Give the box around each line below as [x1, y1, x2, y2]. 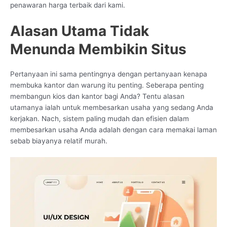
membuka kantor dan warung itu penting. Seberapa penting [10, 81, 204, 89]
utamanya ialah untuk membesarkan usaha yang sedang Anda [10, 103, 213, 111]
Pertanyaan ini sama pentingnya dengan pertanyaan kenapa [10, 69, 207, 78]
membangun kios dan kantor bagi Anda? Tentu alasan [10, 92, 184, 100]
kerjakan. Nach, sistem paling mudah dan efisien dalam [10, 114, 189, 123]
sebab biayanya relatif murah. [10, 136, 107, 145]
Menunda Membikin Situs [10, 40, 186, 58]
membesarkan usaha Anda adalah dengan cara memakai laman [10, 125, 217, 134]
